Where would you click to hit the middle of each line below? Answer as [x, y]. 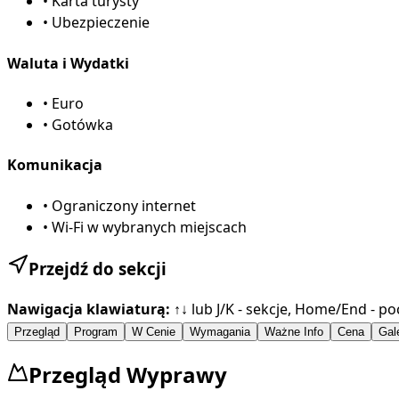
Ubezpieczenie [101, 23]
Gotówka [82, 125]
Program [96, 331]
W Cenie [154, 331]
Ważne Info [294, 331]
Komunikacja [55, 165]
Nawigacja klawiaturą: [89, 309]
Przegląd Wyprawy [128, 374]
